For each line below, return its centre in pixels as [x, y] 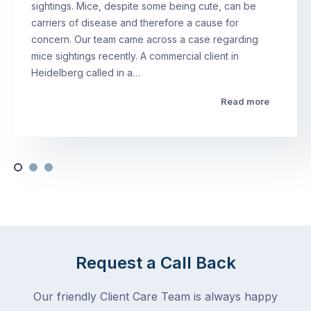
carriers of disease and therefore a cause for [135, 23]
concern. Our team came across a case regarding [145, 40]
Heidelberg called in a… [86, 73]
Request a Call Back [155, 263]
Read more [245, 102]
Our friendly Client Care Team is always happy [155, 297]
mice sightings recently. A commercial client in [135, 56]
